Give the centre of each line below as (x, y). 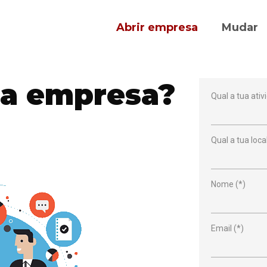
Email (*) (227, 228)
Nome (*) (228, 184)
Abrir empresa (157, 27)
